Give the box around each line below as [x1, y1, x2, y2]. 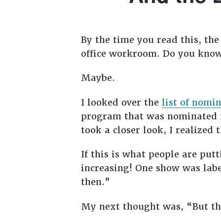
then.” [80, 176, 113, 188]
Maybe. [80, 72, 115, 84]
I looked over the [80, 96, 162, 108]
